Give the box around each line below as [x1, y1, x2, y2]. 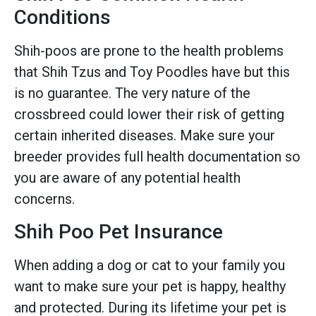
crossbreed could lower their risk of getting [14, 106, 284, 123]
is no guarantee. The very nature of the [14, 85, 250, 102]
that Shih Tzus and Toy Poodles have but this [14, 63, 290, 81]
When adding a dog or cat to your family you [14, 256, 285, 274]
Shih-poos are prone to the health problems [14, 42, 284, 60]
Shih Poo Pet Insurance [14, 219, 223, 243]
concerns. [14, 190, 75, 208]
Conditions [14, 6, 111, 30]
